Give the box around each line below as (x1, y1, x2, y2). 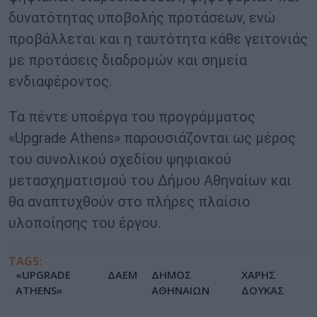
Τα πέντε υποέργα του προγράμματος (8, 108, 255, 126)
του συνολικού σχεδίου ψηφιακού (8, 151, 231, 168)
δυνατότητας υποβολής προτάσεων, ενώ (8, 9, 275, 27)
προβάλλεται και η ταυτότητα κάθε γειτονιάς (8, 30, 308, 48)
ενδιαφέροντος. (8, 73, 112, 91)
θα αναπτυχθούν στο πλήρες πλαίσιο (8, 193, 250, 211)
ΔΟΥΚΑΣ (241, 283, 284, 298)
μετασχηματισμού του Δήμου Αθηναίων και (8, 172, 292, 190)
